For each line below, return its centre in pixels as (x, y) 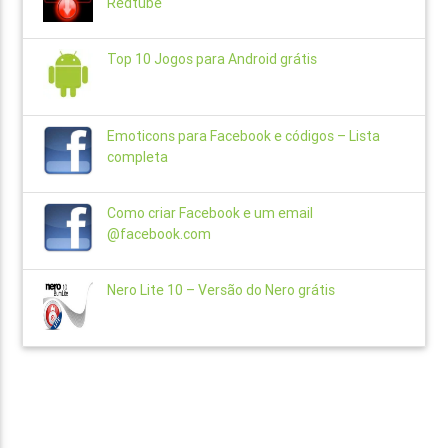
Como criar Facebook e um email (210, 213)
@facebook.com (159, 234)
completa (138, 157)
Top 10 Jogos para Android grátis (212, 59)
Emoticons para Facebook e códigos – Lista (244, 136)
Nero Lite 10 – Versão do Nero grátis (221, 290)
